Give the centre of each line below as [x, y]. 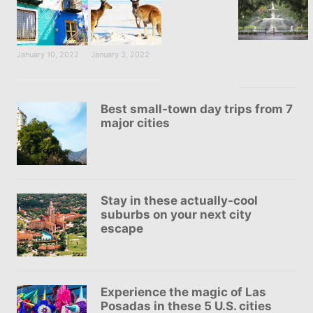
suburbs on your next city [176, 214]
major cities [135, 123]
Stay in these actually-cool [179, 200]
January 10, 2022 [48, 54]
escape [122, 228]
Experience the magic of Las [183, 292]
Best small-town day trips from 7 [196, 109]
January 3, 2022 [120, 54]
